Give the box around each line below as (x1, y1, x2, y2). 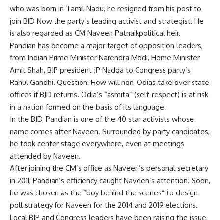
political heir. (139, 28, 181, 38)
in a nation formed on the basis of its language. (10, 102, 166, 111)
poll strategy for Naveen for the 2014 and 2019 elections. (10, 200, 198, 210)
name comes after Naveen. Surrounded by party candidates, (10, 126, 210, 136)
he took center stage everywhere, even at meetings (10, 138, 184, 148)
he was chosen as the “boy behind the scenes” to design (10, 188, 198, 197)
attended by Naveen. (10, 151, 81, 161)
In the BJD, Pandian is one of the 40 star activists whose (10, 114, 194, 124)
